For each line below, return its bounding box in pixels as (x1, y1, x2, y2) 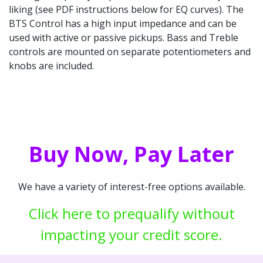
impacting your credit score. (41, 225, 222, 245)
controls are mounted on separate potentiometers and (9, 45, 251, 59)
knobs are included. (9, 59, 94, 73)
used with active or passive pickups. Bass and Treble (9, 31, 238, 45)
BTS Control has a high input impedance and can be (9, 17, 237, 31)
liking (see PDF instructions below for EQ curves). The (9, 3, 244, 16)
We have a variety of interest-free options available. (18, 180, 245, 194)
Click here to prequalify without (28, 204, 235, 224)
